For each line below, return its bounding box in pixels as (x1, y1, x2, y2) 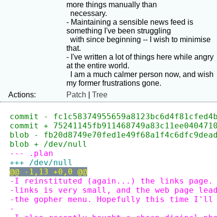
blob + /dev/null (10, 139, 87, 149)
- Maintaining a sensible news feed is (66, 18, 193, 26)
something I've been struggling (66, 27, 171, 35)
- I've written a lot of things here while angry (66, 53, 214, 61)
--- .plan (10, 149, 53, 158)
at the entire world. (66, 62, 129, 70)
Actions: (8, 91, 36, 99)
